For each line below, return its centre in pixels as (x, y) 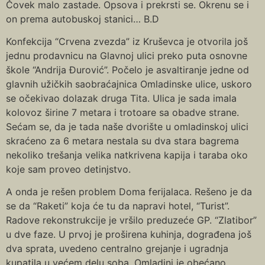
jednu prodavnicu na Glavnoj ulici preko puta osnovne (127, 56)
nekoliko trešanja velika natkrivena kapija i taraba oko (127, 155)
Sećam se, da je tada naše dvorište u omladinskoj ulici (127, 127)
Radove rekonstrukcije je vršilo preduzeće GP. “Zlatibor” (131, 220)
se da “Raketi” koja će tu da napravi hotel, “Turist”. (118, 206)
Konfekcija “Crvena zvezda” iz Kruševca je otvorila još (127, 42)
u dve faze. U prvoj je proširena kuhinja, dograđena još (129, 235)
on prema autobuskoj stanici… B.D (83, 19)
